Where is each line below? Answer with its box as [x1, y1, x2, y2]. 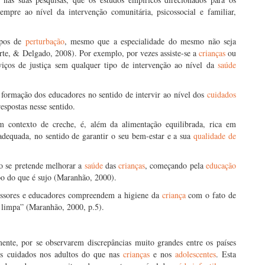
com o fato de [185, 189, 237, 201]
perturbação [25, 35, 64, 47]
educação [206, 160, 237, 171]
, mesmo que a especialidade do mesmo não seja [64, 35, 237, 47]
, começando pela [145, 160, 206, 171]
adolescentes [174, 248, 216, 260]
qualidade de [193, 130, 237, 141]
